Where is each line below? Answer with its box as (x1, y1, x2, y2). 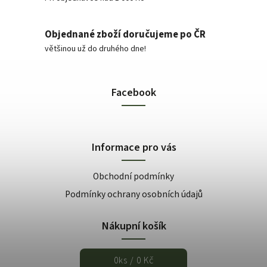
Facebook (111, 84, 156, 100)
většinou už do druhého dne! (45, 43, 146, 55)
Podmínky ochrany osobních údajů (64, 187, 203, 201)
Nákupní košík (101, 218, 166, 234)
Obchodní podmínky (93, 169, 174, 183)
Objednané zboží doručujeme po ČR (45, 27, 206, 42)
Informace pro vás (91, 139, 176, 155)
